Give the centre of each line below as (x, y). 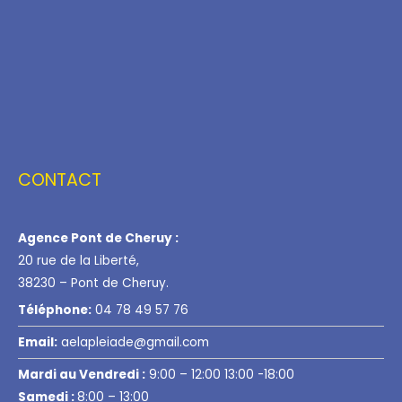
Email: (38, 343)
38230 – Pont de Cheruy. (93, 284)
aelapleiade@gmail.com (133, 343)
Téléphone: (55, 310)
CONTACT (60, 179)
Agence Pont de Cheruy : (98, 239)
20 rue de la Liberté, (79, 261)
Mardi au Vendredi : (82, 375)
